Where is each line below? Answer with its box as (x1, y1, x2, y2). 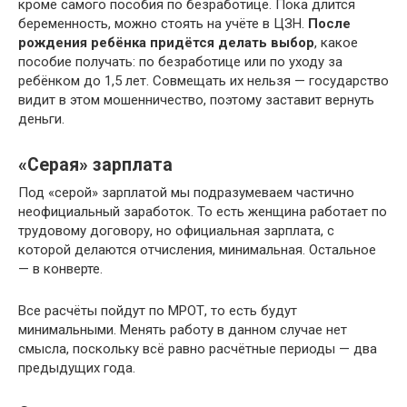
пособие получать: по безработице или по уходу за (18, 54, 342, 70)
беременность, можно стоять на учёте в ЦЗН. (18, 15, 308, 32)
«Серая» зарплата (18, 154, 173, 176)
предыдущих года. (18, 360, 135, 376)
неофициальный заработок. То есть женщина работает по (18, 203, 387, 220)
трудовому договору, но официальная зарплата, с (18, 223, 334, 239)
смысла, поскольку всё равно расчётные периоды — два (18, 341, 377, 357)
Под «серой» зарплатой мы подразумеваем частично (18, 184, 354, 201)
